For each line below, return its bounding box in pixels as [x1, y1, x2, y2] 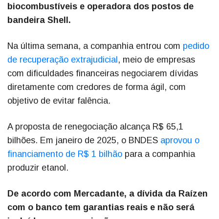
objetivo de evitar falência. [7, 96, 110, 106]
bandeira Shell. [7, 15, 71, 25]
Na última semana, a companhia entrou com [7, 41, 183, 51]
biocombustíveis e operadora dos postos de [7, 1, 194, 12]
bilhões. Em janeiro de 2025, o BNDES [7, 135, 160, 146]
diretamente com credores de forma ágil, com [7, 82, 186, 92]
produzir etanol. [7, 163, 68, 173]
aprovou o [160, 135, 199, 146]
